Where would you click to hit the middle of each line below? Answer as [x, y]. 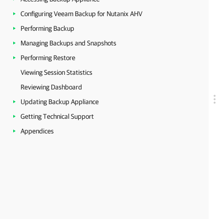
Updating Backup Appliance [60, 102]
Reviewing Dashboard [51, 87]
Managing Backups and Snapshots [68, 43]
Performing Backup [47, 28]
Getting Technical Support [57, 116]
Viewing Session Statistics [56, 72]
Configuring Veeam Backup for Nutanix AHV [81, 14]
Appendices [37, 131]
